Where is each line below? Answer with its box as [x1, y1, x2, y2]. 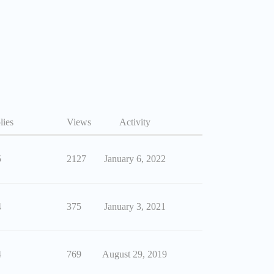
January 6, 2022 [103, 154, 166, 164]
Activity [119, 117, 150, 127]
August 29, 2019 [102, 249, 167, 259]
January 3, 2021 [103, 201, 166, 212]
